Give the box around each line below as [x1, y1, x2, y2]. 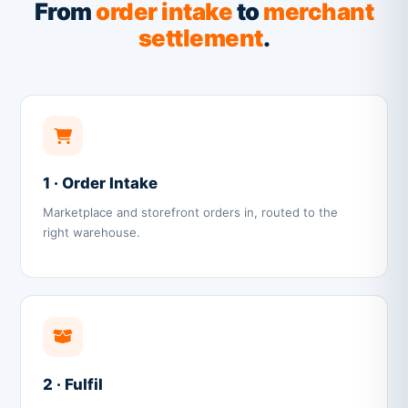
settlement [138, 23, 263, 52]
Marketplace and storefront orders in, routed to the [43, 204, 339, 219]
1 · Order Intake [43, 174, 158, 193]
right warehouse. [43, 224, 141, 240]
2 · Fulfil [43, 374, 104, 393]
